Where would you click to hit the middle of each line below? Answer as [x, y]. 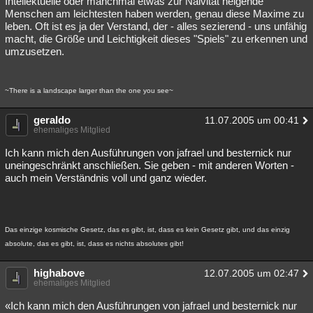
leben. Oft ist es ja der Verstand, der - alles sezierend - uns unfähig [156, 26]
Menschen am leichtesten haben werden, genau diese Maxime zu [154, 14]
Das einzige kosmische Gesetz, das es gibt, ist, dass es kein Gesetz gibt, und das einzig [147, 230]
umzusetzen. [35, 51]
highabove [59, 273]
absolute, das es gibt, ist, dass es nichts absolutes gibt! [94, 243]
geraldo [52, 120]
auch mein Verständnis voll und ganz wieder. [106, 178]
